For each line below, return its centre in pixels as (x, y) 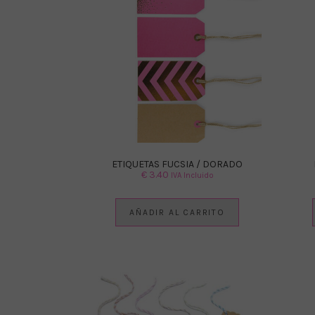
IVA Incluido (192, 175)
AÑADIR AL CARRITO (177, 212)
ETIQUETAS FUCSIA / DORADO (177, 164)
